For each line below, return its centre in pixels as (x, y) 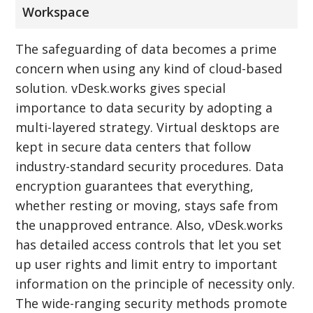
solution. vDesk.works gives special (121, 88)
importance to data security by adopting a (144, 107)
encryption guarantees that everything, (135, 185)
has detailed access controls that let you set (149, 244)
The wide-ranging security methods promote (152, 303)
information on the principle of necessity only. (155, 283)
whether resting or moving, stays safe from (147, 205)
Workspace (56, 12)
